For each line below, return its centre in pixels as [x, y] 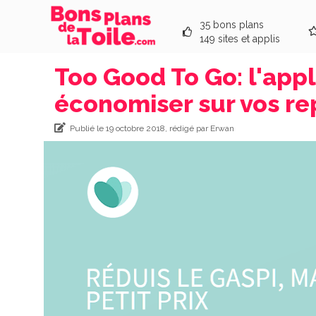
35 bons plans [231, 25]
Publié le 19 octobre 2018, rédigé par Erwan [150, 128]
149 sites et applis [239, 39]
